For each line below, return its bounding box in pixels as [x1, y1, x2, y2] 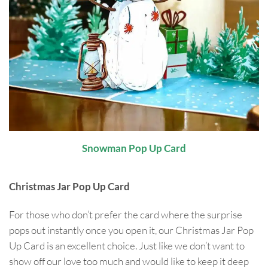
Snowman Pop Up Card [82, 142, 186, 155]
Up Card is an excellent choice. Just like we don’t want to [9, 239, 245, 252]
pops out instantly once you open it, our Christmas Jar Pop [9, 224, 254, 237]
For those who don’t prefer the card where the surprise [9, 208, 242, 221]
